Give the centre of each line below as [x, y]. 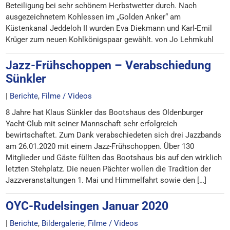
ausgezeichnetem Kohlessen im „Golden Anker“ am [93, 17]
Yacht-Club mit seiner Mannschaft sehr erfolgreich [92, 124]
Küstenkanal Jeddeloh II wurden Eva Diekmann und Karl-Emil [109, 28]
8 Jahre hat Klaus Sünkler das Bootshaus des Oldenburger [105, 112]
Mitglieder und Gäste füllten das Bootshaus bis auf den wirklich [114, 158]
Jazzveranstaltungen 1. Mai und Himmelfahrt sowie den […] [106, 180]
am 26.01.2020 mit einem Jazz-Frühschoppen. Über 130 [100, 146]
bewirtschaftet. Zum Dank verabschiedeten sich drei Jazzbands [114, 135]
